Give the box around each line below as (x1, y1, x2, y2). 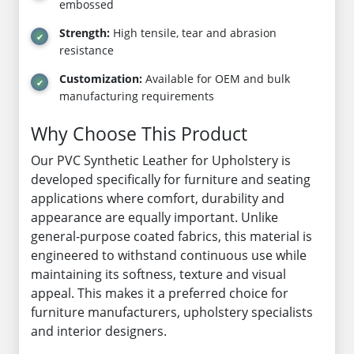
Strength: (59, 25, 110, 40)
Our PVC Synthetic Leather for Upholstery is (31, 152, 291, 169)
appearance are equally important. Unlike (31, 209, 278, 226)
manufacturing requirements (59, 88, 214, 104)
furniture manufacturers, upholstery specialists (31, 303, 313, 321)
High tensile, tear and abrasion (110, 25, 277, 40)
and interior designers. (31, 322, 167, 340)
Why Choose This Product (31, 121, 247, 146)
